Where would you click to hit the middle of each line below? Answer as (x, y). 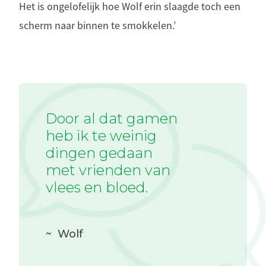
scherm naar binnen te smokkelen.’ (97, 26)
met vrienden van (108, 170)
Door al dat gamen (112, 118)
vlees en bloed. (97, 187)
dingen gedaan (99, 153)
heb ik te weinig (101, 136)
